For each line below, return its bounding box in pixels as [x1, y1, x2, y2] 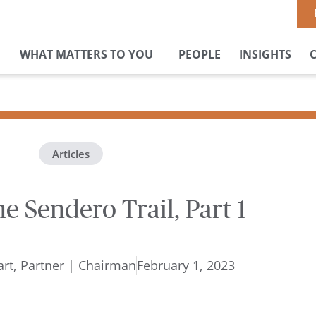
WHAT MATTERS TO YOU [20, 47, 154, 62]
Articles [51, 147, 90, 161]
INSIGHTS [239, 47, 292, 62]
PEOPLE [178, 47, 221, 62]
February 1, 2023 [136, 257, 235, 274]
